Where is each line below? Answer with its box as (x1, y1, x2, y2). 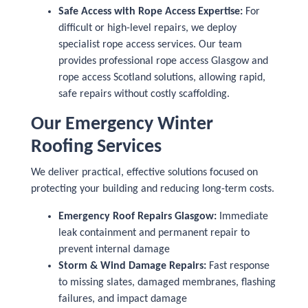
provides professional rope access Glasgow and (58, 56, 268, 67)
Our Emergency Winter (31, 115, 213, 134)
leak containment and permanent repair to (58, 228, 250, 239)
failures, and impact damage (58, 294, 187, 305)
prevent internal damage (58, 244, 170, 255)
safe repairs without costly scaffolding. (58, 89, 230, 100)
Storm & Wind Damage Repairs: (58, 261, 206, 272)
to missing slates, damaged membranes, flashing (58, 277, 276, 288)
